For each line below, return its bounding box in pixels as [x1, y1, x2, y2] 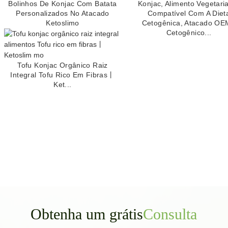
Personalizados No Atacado [16, 9, 109, 17]
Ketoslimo [46, 18, 79, 27]
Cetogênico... [166, 28, 212, 37]
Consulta [143, 205, 197, 222]
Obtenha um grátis [31, 205, 144, 222]
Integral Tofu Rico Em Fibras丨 [10, 70, 115, 79]
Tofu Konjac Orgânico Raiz [17, 61, 108, 69]
